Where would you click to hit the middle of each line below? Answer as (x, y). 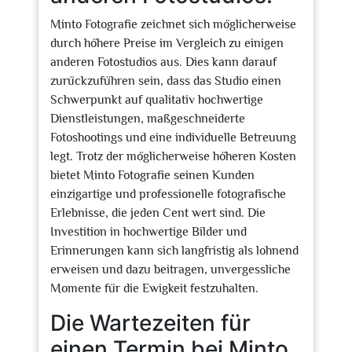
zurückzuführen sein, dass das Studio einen (166, 81)
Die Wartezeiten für (150, 323)
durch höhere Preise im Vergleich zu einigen (167, 43)
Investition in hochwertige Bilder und (148, 232)
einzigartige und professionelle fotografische (168, 194)
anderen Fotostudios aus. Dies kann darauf (163, 62)
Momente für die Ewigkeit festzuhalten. (154, 288)
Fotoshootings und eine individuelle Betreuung (173, 137)
